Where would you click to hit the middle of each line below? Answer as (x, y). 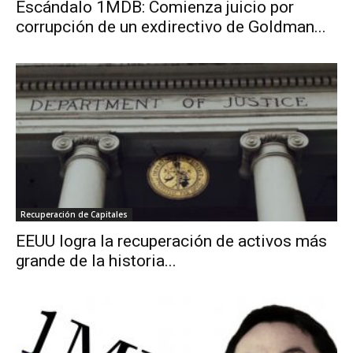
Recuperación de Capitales (74, 215)
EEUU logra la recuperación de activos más (171, 242)
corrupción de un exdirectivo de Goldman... (171, 26)
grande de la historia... (96, 261)
